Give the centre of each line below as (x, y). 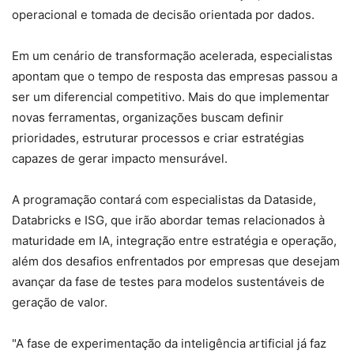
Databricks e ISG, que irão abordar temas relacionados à (168, 220)
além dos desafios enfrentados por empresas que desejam (176, 261)
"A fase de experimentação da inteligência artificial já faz (169, 343)
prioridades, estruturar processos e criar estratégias (158, 137)
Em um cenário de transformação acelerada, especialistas (172, 55)
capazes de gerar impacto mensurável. (120, 158)
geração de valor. (60, 302)
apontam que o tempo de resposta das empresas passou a (175, 76)
